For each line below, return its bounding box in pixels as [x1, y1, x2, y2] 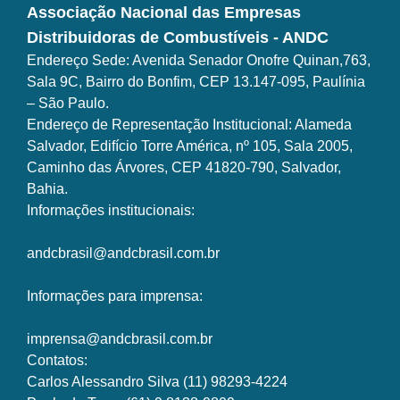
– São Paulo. [27, 96, 109, 112]
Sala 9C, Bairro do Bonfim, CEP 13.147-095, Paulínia [27, 74, 365, 90]
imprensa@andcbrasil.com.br [27, 331, 212, 347]
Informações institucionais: [27, 203, 198, 219]
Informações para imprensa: [27, 288, 203, 304]
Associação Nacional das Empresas [27, 4, 301, 22]
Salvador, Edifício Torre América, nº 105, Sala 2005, [27, 138, 353, 154]
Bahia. [27, 181, 68, 197]
